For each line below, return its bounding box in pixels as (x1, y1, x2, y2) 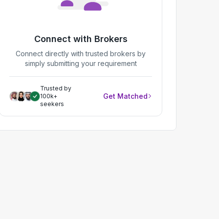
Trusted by (40, 84, 71, 92)
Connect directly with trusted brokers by (16, 49, 146, 58)
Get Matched (103, 91, 148, 100)
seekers (40, 100, 64, 108)
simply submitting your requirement (24, 59, 137, 67)
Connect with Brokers (34, 33, 128, 44)
